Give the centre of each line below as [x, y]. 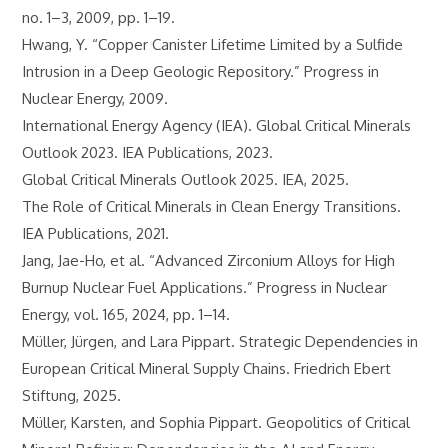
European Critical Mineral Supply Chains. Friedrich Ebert [207, 368]
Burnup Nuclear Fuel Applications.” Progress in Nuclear [205, 287]
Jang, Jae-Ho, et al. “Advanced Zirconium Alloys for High [209, 260]
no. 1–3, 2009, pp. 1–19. [99, 17]
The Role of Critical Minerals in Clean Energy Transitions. [212, 206]
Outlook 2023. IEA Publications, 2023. [148, 152]
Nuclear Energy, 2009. [95, 98]
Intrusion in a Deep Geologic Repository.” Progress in [201, 71]
